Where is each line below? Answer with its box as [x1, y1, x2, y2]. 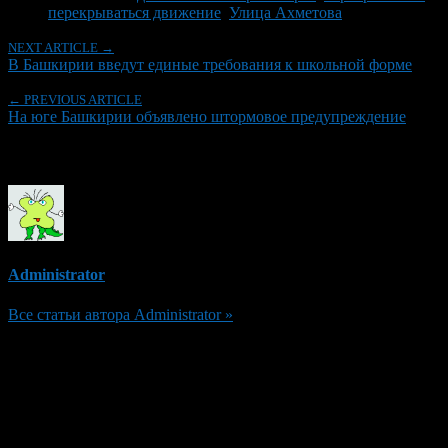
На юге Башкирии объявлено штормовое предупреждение [8, 107, 406, 125]
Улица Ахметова [229, 3, 342, 21]
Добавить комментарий [8, 342, 214, 364]
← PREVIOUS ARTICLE [8, 91, 142, 107]
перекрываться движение [48, 3, 221, 21]
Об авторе [8, 144, 96, 166]
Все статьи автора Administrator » [8, 305, 233, 323]
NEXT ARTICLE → [8, 39, 114, 55]
